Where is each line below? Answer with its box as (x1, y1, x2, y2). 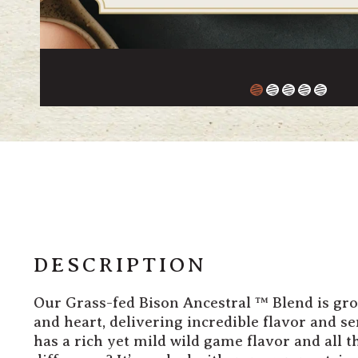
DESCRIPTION (34, 253, 207, 276)
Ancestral (183, 294, 255, 312)
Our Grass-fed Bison (34, 294, 183, 312)
